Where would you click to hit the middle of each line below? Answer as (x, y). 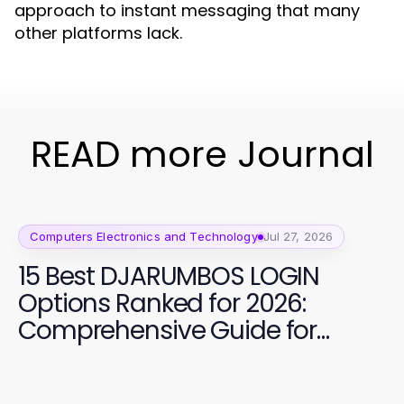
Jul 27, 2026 (298, 236)
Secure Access (103, 358)
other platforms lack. (98, 33)
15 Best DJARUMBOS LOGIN (169, 276)
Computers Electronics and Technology (144, 236)
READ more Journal (202, 154)
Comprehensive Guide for (168, 331)
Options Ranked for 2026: (162, 303)
